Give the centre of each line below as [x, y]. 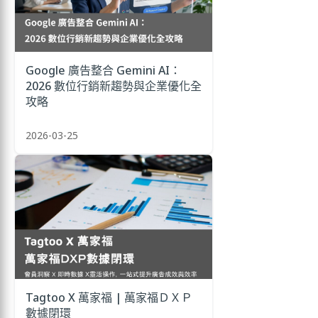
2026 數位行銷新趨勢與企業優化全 [114, 86]
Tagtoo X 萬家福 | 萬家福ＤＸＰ [109, 297]
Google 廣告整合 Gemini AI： [103, 70]
